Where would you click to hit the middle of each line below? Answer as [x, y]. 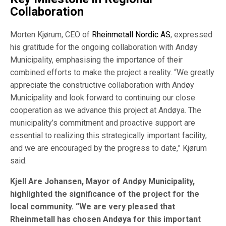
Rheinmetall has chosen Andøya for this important [105, 219]
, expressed [191, 34]
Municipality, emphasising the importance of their [96, 60]
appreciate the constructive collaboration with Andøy [102, 85]
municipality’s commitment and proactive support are [103, 123]
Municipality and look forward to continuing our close [103, 97]
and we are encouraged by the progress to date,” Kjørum [108, 148]
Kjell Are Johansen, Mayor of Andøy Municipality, [102, 181]
